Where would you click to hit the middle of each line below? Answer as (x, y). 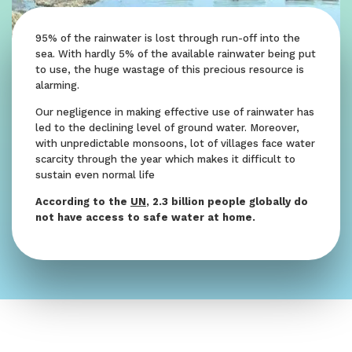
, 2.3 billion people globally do (227, 201)
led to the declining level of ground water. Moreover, (167, 127)
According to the (83, 201)
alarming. (57, 85)
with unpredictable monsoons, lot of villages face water (175, 143)
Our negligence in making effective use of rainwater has (175, 112)
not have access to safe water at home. (145, 217)
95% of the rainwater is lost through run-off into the (168, 38)
